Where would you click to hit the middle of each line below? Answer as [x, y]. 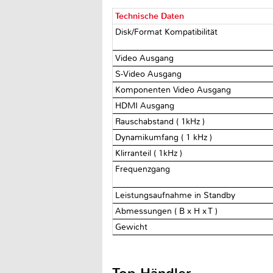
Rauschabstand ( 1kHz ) [161, 121]
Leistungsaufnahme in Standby [177, 195]
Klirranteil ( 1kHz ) [150, 153]
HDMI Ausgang [146, 105]
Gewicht [133, 227]
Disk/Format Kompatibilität [168, 32]
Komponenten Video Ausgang [175, 90]
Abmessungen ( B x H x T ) [168, 211]
